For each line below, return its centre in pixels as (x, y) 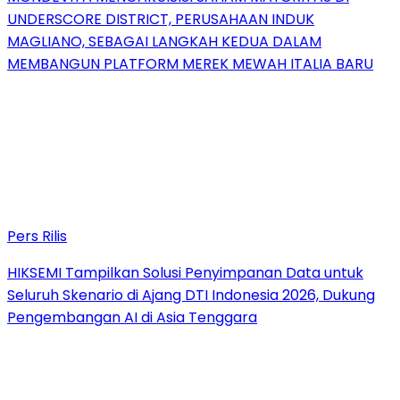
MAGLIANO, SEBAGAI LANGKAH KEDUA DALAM (164, 41)
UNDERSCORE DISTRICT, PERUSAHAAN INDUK (161, 19)
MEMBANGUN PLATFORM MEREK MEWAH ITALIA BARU (190, 63)
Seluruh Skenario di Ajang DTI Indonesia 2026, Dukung (191, 295)
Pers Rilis (37, 236)
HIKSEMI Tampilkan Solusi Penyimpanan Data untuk (185, 272)
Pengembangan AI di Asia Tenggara (132, 317)
